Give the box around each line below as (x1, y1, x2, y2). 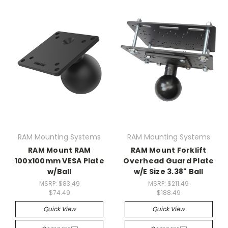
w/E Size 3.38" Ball (133, 166, 204, 177)
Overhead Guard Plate (123, 156, 214, 166)
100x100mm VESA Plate (14, 156, 104, 166)
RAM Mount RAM (28, 145, 91, 155)
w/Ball (47, 166, 72, 177)
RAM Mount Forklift (131, 145, 207, 155)
